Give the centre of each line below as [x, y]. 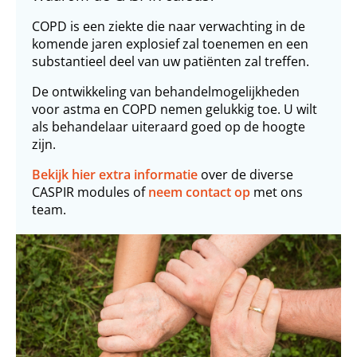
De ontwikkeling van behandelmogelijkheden [166, 92]
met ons [277, 192]
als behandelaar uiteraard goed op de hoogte [169, 127]
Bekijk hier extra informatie [115, 175]
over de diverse [245, 175]
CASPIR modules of [90, 192]
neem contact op [199, 192]
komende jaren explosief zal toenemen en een [170, 44]
